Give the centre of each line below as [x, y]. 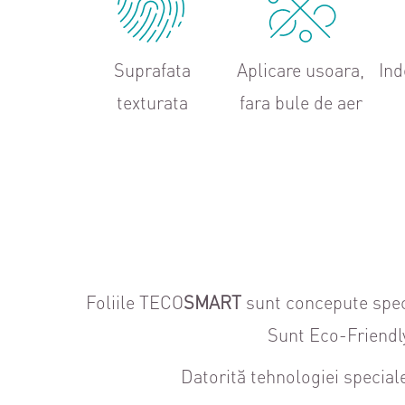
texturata [153, 102]
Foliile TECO [135, 302]
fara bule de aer [301, 102]
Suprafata [153, 70]
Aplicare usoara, [301, 70]
